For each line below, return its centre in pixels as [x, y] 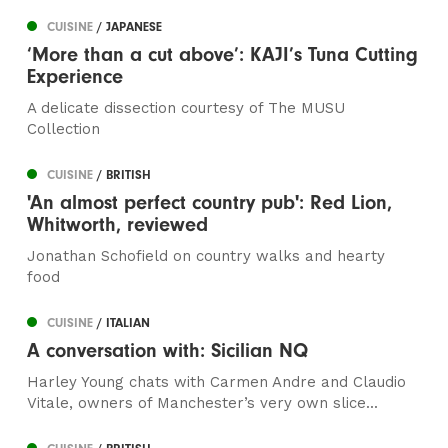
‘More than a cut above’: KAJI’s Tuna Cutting [223, 55]
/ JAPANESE [130, 27]
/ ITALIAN [124, 323]
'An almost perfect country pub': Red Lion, [210, 203]
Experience [78, 77]
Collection [66, 129]
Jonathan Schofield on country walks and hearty [206, 256]
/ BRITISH [124, 175]
